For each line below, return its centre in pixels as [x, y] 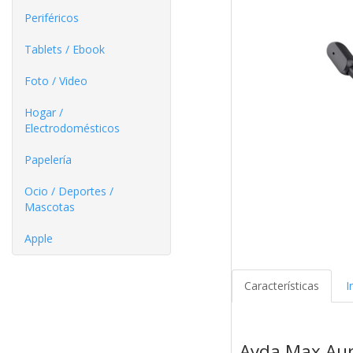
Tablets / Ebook [65, 49]
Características [281, 286]
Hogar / [44, 112]
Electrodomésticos [72, 128]
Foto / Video [56, 81]
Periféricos [52, 18]
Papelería [48, 160]
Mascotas [50, 207]
